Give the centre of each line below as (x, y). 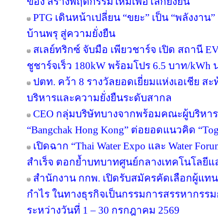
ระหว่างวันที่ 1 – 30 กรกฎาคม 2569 (103, 210)
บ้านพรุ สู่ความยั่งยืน (71, 34)
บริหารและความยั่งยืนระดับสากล (99, 98)
